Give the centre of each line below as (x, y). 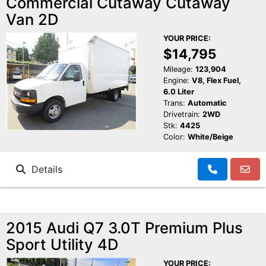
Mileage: (178, 69)
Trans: (174, 103)
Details (44, 170)
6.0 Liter (178, 92)
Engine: (176, 81)
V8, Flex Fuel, (216, 81)
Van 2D (32, 20)
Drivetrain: (181, 115)
